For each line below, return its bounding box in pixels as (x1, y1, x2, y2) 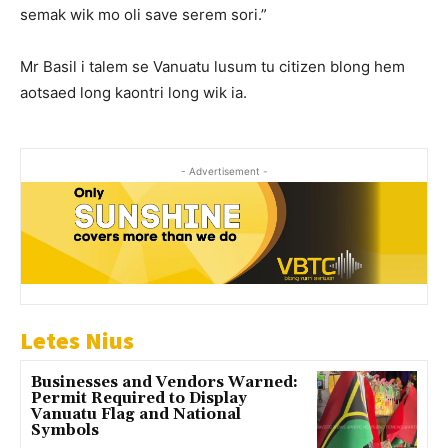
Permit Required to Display (31, 388, 247, 408)
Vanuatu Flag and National (31, 404, 241, 424)
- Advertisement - (180, 165, 268, 178)
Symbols (31, 420, 99, 440)
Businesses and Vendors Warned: (31, 372, 298, 392)
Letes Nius (20, 324, 134, 356)
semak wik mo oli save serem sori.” (20, 5, 267, 25)
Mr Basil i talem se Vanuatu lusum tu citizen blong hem (20, 57, 405, 77)
